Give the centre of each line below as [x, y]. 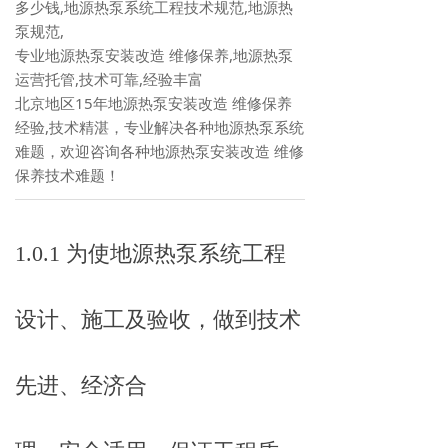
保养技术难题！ [67, 175]
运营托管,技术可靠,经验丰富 [109, 79]
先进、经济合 [81, 385]
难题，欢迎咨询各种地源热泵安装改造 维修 [159, 151]
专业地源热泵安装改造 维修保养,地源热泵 [154, 55]
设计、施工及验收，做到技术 [158, 319]
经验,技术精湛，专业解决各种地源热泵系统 [159, 127]
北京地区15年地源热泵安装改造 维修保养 [153, 103]
